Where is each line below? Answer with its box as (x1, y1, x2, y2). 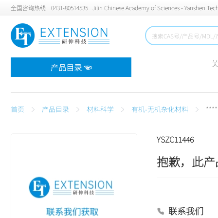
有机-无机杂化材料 (131, 104, 188, 114)
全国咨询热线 (11, 3, 46, 12)
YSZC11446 (157, 133, 194, 145)
